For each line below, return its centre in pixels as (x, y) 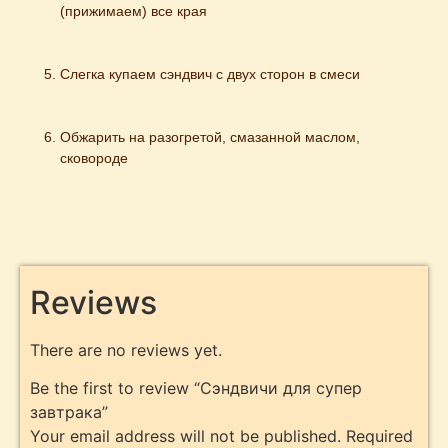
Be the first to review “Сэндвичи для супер (196, 388)
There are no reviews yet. (126, 350)
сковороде (94, 157)
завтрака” (69, 412)
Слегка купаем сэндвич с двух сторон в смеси (210, 73)
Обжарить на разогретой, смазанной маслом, (210, 136)
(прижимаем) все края (133, 10)
